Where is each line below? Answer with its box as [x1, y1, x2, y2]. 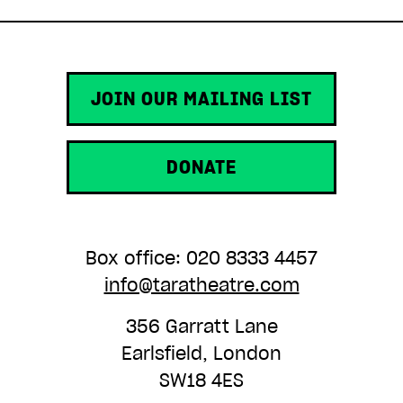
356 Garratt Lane [125, 315, 278, 338]
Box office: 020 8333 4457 [85, 246, 318, 270]
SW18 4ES [159, 369, 244, 392]
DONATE [166, 156, 237, 179]
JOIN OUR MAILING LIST [91, 87, 312, 111]
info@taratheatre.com [103, 273, 300, 297]
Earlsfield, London [121, 342, 282, 365]
